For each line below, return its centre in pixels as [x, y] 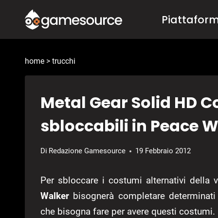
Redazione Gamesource [87, 151]
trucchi [64, 61]
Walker [57, 196]
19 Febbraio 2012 [163, 151]
